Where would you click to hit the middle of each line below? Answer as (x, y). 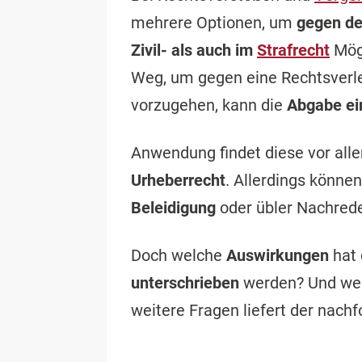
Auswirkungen (278, 255)
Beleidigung (173, 208)
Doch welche (179, 255)
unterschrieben (185, 283)
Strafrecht (293, 50)
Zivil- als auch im (194, 50)
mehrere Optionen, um (214, 23)
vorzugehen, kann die (209, 105)
